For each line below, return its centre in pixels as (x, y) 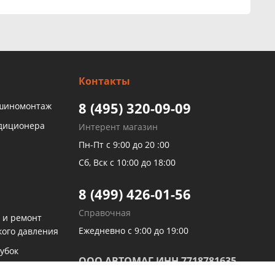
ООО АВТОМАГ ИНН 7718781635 (157, 261)
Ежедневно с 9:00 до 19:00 (134, 230)
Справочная (105, 213)
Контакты (104, 81)
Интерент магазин (118, 127)
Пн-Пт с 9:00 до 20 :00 (124, 145)
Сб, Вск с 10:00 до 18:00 (127, 162)
